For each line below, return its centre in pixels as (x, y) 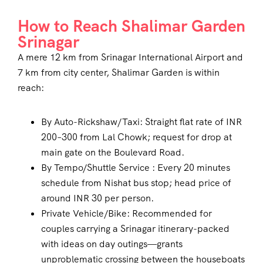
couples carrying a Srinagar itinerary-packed (135, 229)
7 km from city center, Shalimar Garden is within (119, 73)
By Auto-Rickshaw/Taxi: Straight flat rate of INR (141, 122)
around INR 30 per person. (97, 198)
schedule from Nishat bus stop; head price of (136, 183)
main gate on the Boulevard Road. (113, 153)
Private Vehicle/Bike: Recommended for (127, 214)
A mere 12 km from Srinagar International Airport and (130, 58)
